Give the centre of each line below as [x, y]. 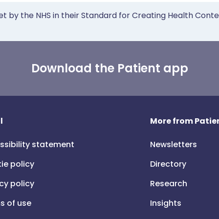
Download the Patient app [109, 68]
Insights [166, 203]
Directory [168, 164]
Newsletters [174, 144]
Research [169, 184]
